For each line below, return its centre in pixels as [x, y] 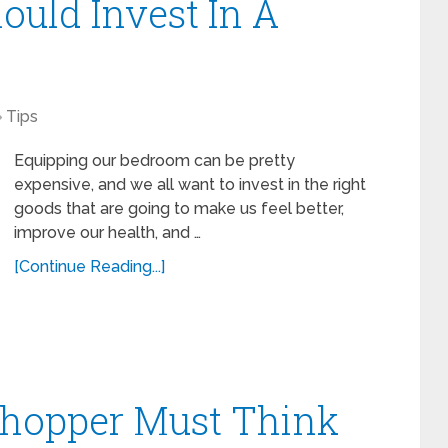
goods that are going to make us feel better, [179, 208]
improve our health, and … [107, 232]
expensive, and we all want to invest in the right [190, 184]
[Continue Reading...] [89, 266]
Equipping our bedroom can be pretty [154, 160]
